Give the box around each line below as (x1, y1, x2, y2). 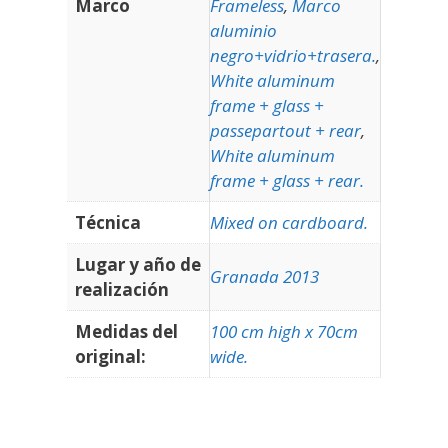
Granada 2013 (210, 265, 319, 289)
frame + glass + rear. (210, 169, 364, 193)
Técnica (75, 211, 141, 235)
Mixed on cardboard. (210, 211, 368, 235)
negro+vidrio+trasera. (210, 44, 376, 68)
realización (75, 278, 169, 302)
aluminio (210, 19, 277, 43)
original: (75, 345, 146, 369)
